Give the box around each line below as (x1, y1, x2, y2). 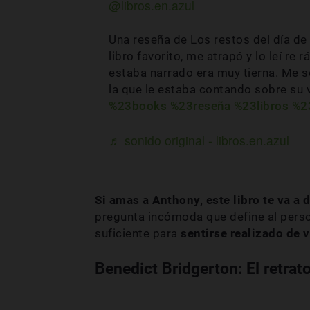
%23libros (233, 98, 289, 113)
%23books (109, 98, 167, 113)
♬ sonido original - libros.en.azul (109, 131, 289, 149)
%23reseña (170, 98, 230, 113)
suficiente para (95, 226, 181, 241)
